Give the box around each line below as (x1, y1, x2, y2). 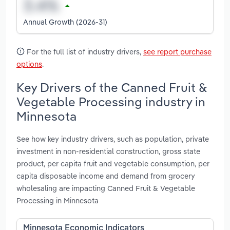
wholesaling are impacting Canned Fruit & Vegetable (16, 183, 195, 194)
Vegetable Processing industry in (16, 93, 205, 109)
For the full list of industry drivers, (25, 46, 143, 56)
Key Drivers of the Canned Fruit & (16, 79, 207, 95)
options (16, 59, 42, 69)
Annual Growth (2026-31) (23, 16, 107, 27)
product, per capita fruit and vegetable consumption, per (16, 159, 209, 169)
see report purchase (143, 46, 212, 56)
